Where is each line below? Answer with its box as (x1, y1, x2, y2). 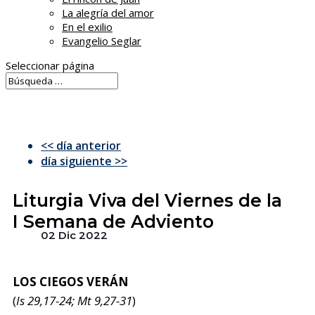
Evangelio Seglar (62, 34, 141, 48)
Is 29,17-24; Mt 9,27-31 (16, 292, 133, 309)
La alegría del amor (62, 6, 154, 20)
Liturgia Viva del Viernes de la (13, 190, 283, 211)
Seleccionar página (6, 58, 94, 72)
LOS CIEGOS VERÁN (13, 274, 129, 290)
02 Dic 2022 (41, 229, 108, 242)
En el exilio (62, 20, 112, 34)
